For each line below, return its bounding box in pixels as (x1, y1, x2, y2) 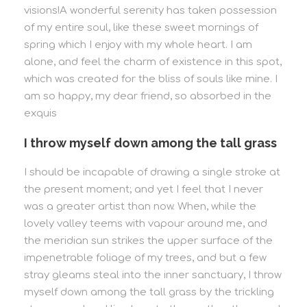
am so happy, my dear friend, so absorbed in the (24, 90, 271, 103)
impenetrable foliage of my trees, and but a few (24, 252, 267, 265)
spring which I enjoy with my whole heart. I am (24, 39, 252, 51)
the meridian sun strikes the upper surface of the (24, 235, 273, 247)
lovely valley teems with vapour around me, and (24, 218, 267, 230)
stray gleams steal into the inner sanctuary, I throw (24, 269, 282, 282)
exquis (24, 108, 57, 120)
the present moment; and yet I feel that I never (24, 184, 263, 196)
